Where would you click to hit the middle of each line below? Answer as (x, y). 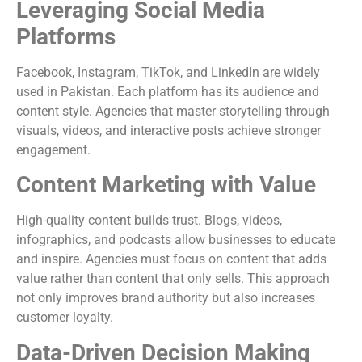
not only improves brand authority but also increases (166, 298)
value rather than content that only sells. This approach (173, 279)
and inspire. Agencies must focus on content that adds (171, 259)
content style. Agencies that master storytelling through (173, 111)
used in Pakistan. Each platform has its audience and (168, 91)
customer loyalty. (65, 318)
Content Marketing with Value (166, 185)
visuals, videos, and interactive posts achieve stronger (168, 130)
